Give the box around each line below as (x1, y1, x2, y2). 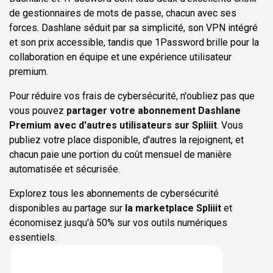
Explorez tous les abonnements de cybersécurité (9, 188, 219, 200)
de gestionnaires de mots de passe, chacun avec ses (9, 7, 236, 19)
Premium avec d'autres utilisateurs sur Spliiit (9, 119, 217, 132)
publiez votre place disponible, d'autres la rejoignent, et (9, 134, 244, 146)
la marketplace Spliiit (125, 202, 221, 214)
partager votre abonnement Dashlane (66, 105, 241, 117)
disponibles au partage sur (9, 202, 125, 214)
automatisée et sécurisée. (9, 163, 120, 175)
